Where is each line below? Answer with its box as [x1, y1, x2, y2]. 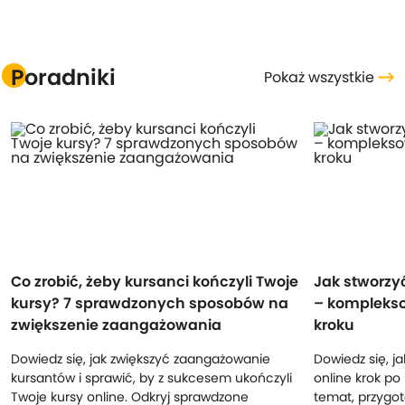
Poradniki [11, 62, 116, 92]
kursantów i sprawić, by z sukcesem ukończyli [11, 369, 292, 387]
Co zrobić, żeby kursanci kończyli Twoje [11, 271, 298, 292]
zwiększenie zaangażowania [11, 315, 221, 335]
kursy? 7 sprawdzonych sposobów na [11, 293, 288, 314]
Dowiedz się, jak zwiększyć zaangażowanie [11, 350, 270, 368]
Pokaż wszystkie [264, 67, 378, 88]
